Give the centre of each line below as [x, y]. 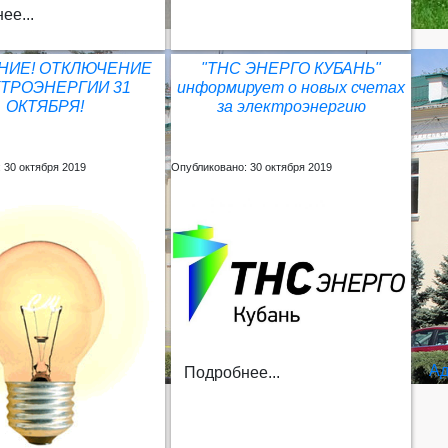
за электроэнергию [291, 106]
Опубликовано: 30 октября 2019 [252, 166]
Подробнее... [232, 372]
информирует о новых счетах [291, 87]
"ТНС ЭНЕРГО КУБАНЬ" [291, 68]
